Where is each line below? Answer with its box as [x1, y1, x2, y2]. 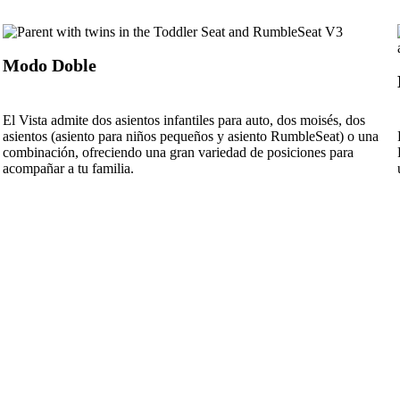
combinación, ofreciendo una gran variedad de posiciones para [2, 144, 354, 160]
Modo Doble [2, 55, 96, 76]
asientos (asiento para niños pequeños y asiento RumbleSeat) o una [2, 128, 379, 144]
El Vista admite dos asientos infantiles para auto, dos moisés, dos [2, 112, 365, 128]
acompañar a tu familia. [2, 160, 134, 176]
